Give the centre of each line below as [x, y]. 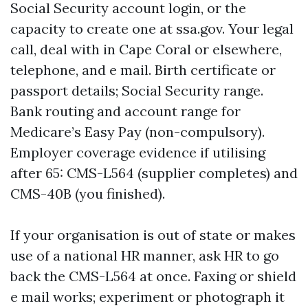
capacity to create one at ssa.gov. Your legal [152, 29]
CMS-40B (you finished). [88, 194]
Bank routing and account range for [125, 111]
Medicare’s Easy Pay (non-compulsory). [137, 132]
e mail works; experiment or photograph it [147, 297]
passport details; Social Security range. [137, 90]
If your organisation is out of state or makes [153, 235]
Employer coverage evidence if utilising [138, 152]
